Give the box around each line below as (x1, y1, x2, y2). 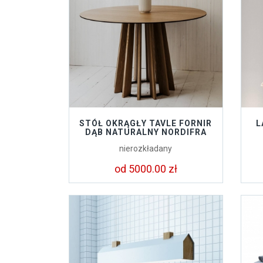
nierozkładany (119, 144, 173, 153)
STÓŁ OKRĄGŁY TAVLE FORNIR (79, 119, 213, 128)
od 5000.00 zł (114, 163, 177, 175)
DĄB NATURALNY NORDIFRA (85, 127, 207, 137)
